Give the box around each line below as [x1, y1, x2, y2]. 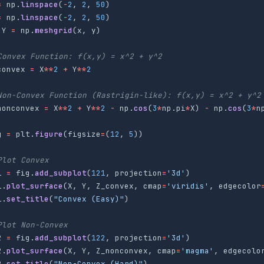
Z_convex [96, 180, 134, 191]
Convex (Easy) [58, 193, 120, 204]
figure [35, 128, 63, 139]
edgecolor [219, 180, 261, 191]
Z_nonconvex [96, 245, 148, 256]
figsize [68, 128, 101, 139]
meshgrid [35, 25, 72, 35]
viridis [171, 180, 204, 191]
